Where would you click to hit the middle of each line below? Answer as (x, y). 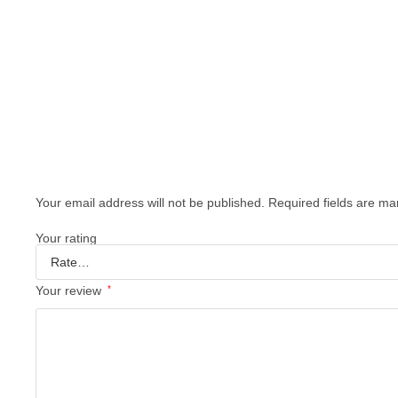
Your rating (66, 238)
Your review (70, 290)
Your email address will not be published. (150, 202)
